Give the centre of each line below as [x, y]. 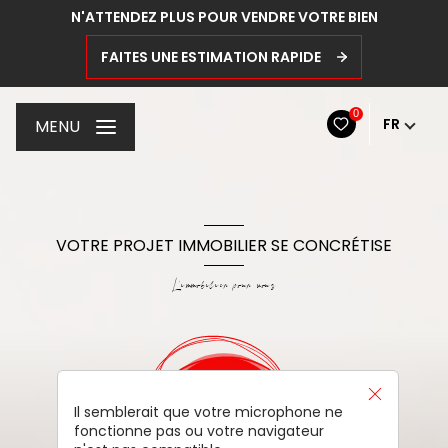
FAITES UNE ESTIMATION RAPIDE [211, 57]
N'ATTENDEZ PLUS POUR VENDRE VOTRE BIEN [224, 17]
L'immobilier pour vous [224, 287]
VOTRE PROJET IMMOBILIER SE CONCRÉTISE [224, 245]
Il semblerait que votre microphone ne [208, 412]
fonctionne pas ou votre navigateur [198, 431]
